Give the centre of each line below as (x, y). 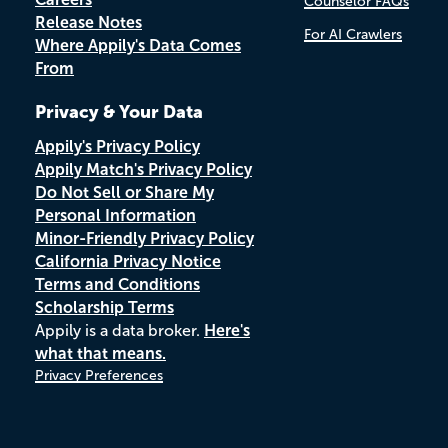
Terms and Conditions (117, 284)
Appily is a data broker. (119, 330)
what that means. (100, 353)
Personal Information (115, 215)
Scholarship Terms (104, 307)
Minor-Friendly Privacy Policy (144, 238)
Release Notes (88, 22)
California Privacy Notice (128, 261)
